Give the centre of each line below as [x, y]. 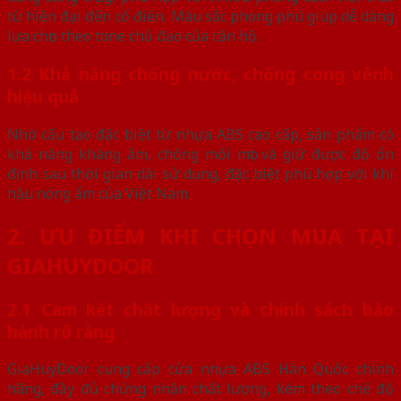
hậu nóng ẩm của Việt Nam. [99, 193]
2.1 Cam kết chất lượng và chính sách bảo [200, 309]
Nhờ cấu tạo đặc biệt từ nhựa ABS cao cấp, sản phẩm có [200, 134]
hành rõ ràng [61, 331]
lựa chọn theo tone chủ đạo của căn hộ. [133, 36]
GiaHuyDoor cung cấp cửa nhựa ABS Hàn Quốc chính [200, 369]
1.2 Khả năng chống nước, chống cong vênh [200, 73]
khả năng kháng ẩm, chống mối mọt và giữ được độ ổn [200, 154]
